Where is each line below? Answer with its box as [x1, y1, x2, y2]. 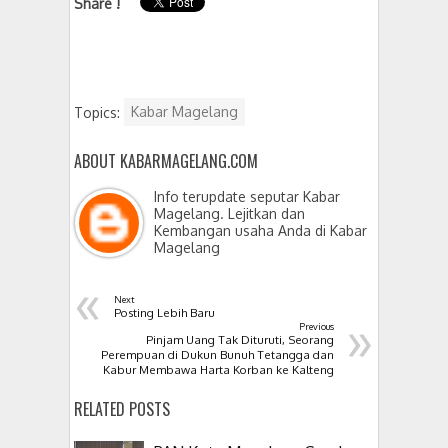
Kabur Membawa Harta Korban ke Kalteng [103, 361, 334, 377]
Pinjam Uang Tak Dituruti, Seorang [146, 331, 334, 347]
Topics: [74, 103, 124, 121]
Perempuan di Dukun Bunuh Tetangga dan [101, 346, 334, 362]
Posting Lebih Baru [114, 304, 215, 320]
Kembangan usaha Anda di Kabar [154, 221, 367, 239]
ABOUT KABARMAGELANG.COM [74, 148, 258, 173]
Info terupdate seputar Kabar [154, 187, 340, 205]
